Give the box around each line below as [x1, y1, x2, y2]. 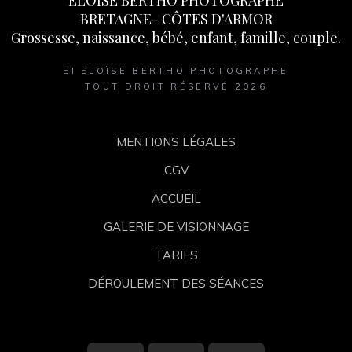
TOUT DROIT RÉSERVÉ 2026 [85, 81, 267, 92]
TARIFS [154, 247, 198, 262]
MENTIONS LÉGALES [116, 134, 236, 149]
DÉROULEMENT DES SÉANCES [88, 276, 264, 291]
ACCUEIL [151, 191, 201, 206]
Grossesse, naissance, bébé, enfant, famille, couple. [11, 28, 341, 47]
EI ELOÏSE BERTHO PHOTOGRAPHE [63, 65, 289, 76]
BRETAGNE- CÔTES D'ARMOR [79, 9, 273, 28]
